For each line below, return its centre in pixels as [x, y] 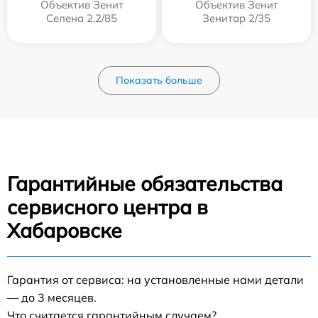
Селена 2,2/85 [82, 18]
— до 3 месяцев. [52, 297]
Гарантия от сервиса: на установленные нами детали [155, 280]
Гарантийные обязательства [145, 183]
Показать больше [159, 80]
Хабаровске [65, 230]
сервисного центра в [108, 207]
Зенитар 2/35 [236, 18]
